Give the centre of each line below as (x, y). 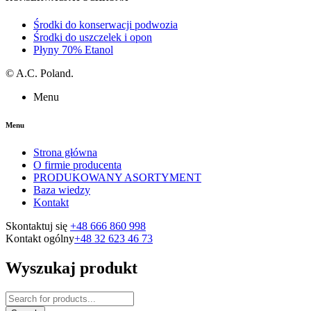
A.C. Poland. (45, 74)
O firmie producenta (77, 165)
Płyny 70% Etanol (73, 50)
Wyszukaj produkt (72, 268)
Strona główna (65, 153)
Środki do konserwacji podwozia (106, 25)
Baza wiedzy (62, 190)
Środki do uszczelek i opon (93, 37)
